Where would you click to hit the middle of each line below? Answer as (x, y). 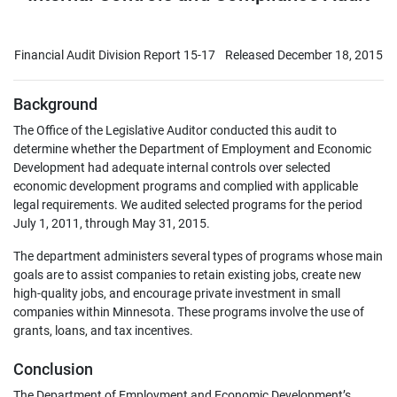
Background (56, 104)
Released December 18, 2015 (304, 55)
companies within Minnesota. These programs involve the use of (189, 312)
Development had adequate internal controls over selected (172, 167)
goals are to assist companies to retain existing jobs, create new (187, 275)
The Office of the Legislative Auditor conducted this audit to (175, 130)
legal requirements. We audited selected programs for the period (188, 205)
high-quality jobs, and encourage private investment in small (177, 293)
